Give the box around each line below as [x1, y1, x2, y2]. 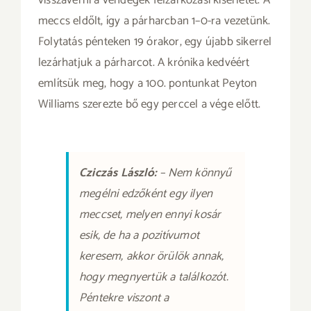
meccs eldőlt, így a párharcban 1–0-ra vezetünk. [37, 10, 271, 31]
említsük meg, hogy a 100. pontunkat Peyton [37, 73, 258, 93]
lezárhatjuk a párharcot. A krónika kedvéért [37, 52, 250, 72]
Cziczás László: [78, 162, 157, 183]
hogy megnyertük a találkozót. [78, 267, 228, 287]
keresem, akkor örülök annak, [78, 246, 224, 266]
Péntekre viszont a [78, 287, 169, 308]
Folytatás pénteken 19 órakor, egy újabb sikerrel [37, 31, 272, 51]
